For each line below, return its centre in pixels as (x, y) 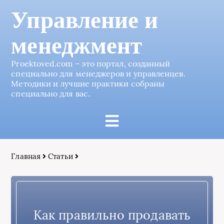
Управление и (85, 20)
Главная (26, 156)
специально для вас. (50, 93)
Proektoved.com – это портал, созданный (91, 63)
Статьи (60, 156)
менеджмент (77, 46)
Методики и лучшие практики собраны (88, 83)
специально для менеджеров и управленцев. (98, 73)
